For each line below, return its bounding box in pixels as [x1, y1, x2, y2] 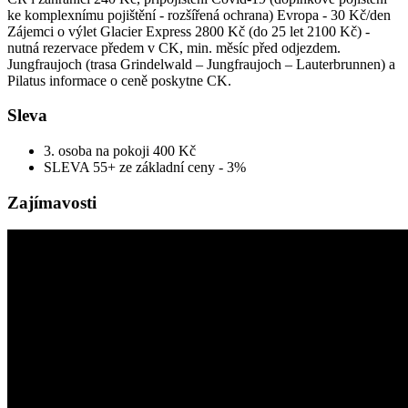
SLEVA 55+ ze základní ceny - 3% [44, 159, 246, 176]
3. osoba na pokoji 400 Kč [44, 143, 199, 159]
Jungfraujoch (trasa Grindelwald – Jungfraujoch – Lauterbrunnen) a [7, 56, 395, 72]
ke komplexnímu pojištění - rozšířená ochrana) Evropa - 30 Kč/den [7, 6, 391, 23]
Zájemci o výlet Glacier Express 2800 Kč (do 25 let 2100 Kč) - [7, 23, 370, 39]
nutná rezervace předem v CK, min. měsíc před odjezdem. [7, 39, 341, 56]
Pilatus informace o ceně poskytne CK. [7, 72, 231, 88]
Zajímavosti [7, 192, 97, 212]
